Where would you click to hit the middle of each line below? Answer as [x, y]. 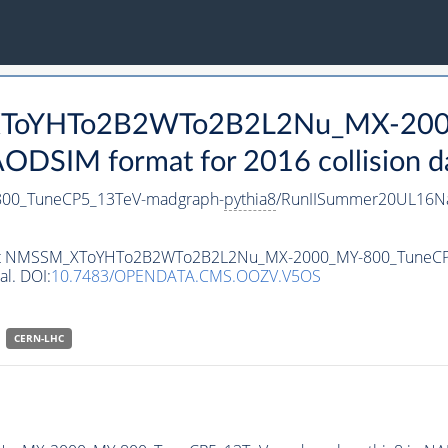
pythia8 [249, 199]
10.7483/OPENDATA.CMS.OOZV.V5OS [185, 276]
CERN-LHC [38, 338]
